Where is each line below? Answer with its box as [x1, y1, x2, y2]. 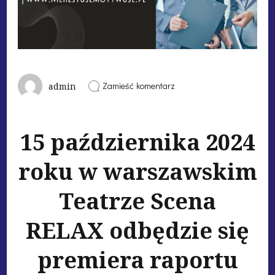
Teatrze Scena [59, 186, 216, 217]
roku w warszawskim [18, 157, 257, 187]
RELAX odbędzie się [26, 215, 249, 246]
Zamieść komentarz [102, 80, 176, 92]
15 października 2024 [20, 127, 255, 158]
